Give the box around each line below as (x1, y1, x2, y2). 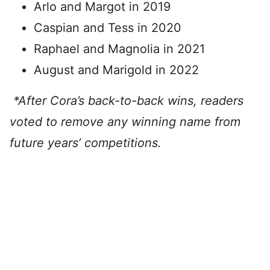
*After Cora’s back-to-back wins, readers (10, 93, 243, 108)
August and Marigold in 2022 (34, 63, 199, 77)
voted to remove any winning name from (10, 115, 240, 129)
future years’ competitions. (10, 136, 162, 150)
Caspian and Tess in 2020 (34, 20, 181, 35)
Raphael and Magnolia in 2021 (34, 42, 205, 56)
